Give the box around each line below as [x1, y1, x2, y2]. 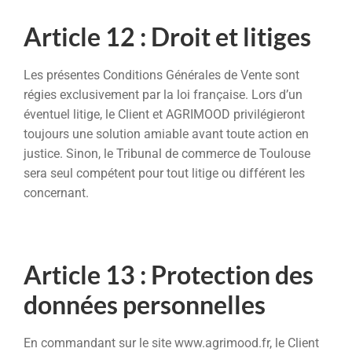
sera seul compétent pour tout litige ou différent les [24, 165, 305, 181]
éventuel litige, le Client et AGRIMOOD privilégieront [24, 106, 305, 122]
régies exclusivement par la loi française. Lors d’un [24, 86, 302, 102]
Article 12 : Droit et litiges [24, 20, 311, 52]
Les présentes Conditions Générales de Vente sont [24, 67, 299, 82]
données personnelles [24, 289, 266, 321]
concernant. [24, 185, 89, 200]
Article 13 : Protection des [24, 259, 313, 291]
